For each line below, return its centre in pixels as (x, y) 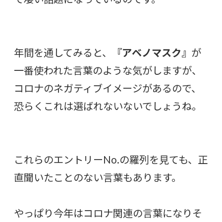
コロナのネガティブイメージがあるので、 (108, 88)
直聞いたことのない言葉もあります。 (98, 177)
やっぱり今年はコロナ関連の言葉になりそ (108, 213)
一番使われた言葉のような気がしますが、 (108, 70)
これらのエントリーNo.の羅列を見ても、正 (111, 159)
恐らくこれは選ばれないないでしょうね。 (108, 106)
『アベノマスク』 (152, 52)
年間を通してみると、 (63, 52)
